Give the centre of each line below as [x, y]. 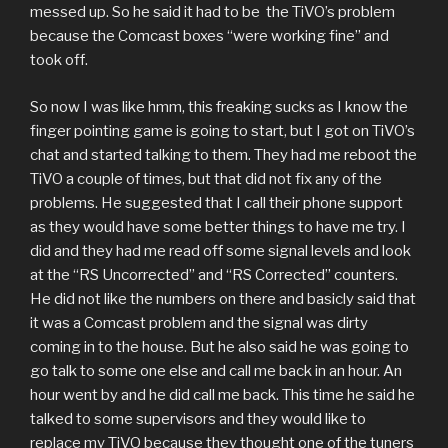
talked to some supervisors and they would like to [198, 418]
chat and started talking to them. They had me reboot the [223, 154]
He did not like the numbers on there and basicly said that [223, 298]
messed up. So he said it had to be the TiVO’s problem [212, 12]
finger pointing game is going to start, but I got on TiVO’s [222, 130]
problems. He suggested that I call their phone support [216, 202]
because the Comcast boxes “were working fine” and [209, 36]
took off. [59, 60]
